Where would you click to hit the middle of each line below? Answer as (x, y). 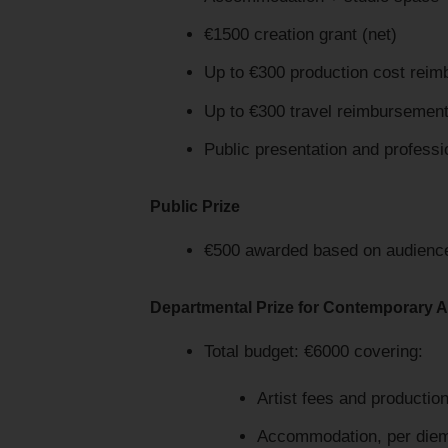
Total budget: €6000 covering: (313, 351)
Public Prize (195, 207)
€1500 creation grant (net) (300, 35)
